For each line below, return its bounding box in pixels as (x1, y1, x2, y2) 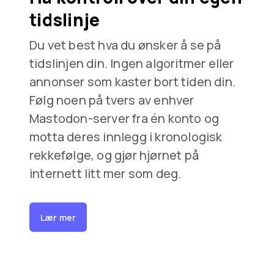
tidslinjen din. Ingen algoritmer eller (29, 55, 234, 72)
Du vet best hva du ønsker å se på (29, 37, 221, 53)
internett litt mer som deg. (29, 165, 182, 182)
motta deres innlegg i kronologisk (29, 128, 223, 145)
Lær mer (40, 211, 76, 223)
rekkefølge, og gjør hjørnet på (29, 147, 199, 163)
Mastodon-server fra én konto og (29, 110, 220, 127)
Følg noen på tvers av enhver (29, 92, 194, 108)
